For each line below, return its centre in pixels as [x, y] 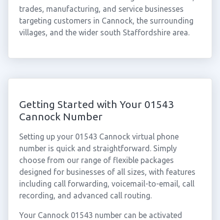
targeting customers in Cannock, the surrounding [106, 21]
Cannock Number [61, 116]
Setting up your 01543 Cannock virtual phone [99, 137]
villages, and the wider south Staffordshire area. [104, 32]
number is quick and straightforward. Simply [98, 148]
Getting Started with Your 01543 [96, 104]
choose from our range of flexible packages [96, 160]
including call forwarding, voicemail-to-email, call [107, 184]
